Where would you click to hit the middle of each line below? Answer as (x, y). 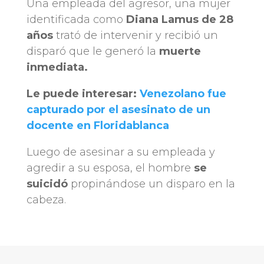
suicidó (47, 184)
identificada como (76, 19)
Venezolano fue (183, 93)
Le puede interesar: (83, 93)
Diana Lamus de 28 (179, 19)
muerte (180, 51)
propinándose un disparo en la (151, 184)
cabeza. (46, 199)
